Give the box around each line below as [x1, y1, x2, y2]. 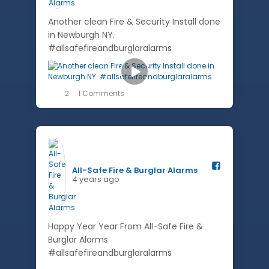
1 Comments [78, 88, 124, 98]
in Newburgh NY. [48, 29, 115, 41]
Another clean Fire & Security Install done [48, 16, 220, 28]
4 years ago [72, 174, 119, 185]
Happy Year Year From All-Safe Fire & [48, 220, 203, 232]
